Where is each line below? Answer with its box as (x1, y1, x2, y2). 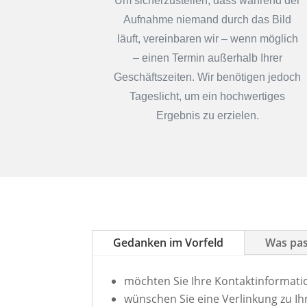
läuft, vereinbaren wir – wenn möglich (116, 32, 298, 45)
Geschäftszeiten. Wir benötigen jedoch (114, 71, 302, 83)
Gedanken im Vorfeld (113, 235, 224, 251)
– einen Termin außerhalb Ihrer (132, 51, 282, 64)
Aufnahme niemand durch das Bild (123, 13, 292, 25)
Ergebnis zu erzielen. (156, 109, 259, 121)
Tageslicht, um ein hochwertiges (130, 90, 286, 102)
